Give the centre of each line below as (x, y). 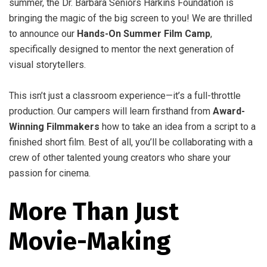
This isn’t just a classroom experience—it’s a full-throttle (125, 96)
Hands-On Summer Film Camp (144, 34)
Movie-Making (90, 241)
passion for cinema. (50, 173)
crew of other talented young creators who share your (120, 158)
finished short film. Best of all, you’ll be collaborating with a (131, 142)
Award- (229, 111)
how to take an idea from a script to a (178, 127)
